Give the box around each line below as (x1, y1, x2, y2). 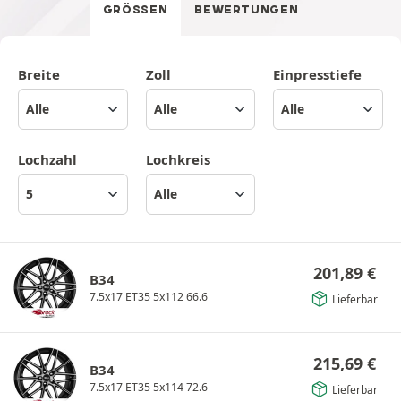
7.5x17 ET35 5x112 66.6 (90, 288, 208, 304)
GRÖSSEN (102, 2, 168, 16)
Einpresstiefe (273, 64, 363, 83)
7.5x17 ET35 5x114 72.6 (90, 379, 208, 395)
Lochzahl (18, 149, 77, 168)
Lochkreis (145, 149, 210, 168)
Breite (18, 64, 60, 83)
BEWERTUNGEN (194, 2, 299, 16)
